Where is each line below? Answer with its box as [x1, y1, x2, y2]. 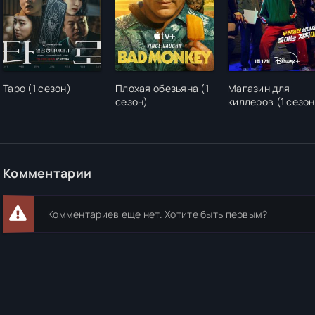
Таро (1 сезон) [3, 82, 71, 95]
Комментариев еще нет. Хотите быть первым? [48, 207, 268, 221]
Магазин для [228, 82, 290, 95]
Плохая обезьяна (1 [115, 82, 210, 95]
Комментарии [3, 165, 92, 181]
